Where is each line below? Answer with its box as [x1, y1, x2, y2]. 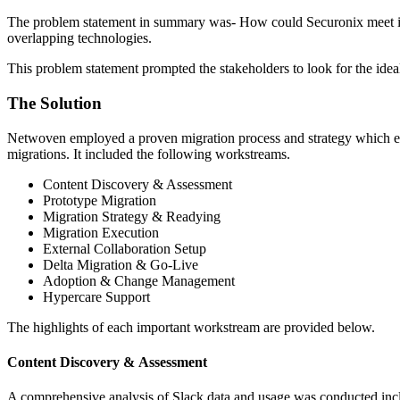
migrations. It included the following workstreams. [7, 146, 290, 162]
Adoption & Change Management [43, 272, 235, 288]
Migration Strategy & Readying [43, 208, 221, 224]
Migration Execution [43, 224, 159, 240]
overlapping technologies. [7, 30, 152, 46]
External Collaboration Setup [43, 240, 206, 256]
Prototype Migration [43, 192, 156, 208]
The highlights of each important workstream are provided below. [7, 319, 375, 335]
